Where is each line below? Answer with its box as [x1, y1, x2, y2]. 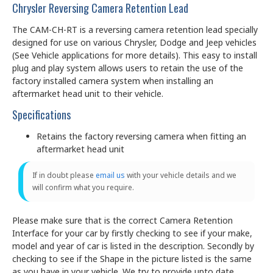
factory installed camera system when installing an [12, 74, 213, 87]
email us [96, 169, 125, 180]
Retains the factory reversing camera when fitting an [37, 130, 246, 142]
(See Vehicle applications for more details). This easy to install [12, 49, 257, 61]
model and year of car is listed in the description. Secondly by [12, 239, 254, 252]
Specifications [12, 106, 71, 122]
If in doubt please [32, 169, 96, 180]
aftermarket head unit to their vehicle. [12, 87, 163, 99]
